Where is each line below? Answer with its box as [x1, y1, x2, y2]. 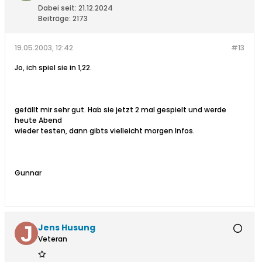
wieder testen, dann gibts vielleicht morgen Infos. [15, 126, 195, 136]
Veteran [38, 234, 67, 244]
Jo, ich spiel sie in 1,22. [15, 63, 92, 73]
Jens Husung [38, 222, 95, 234]
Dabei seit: [38, 3, 77, 13]
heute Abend [15, 115, 62, 126]
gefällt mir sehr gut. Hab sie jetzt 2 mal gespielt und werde [15, 105, 226, 115]
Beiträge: [38, 13, 71, 24]
